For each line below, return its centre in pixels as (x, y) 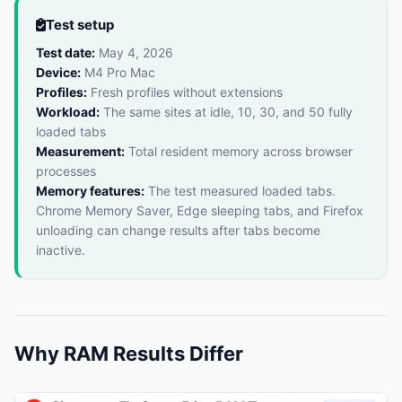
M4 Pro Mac (118, 72)
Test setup (80, 25)
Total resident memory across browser (239, 151)
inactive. (61, 250)
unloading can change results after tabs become (178, 230)
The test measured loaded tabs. (240, 191)
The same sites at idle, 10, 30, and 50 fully (226, 112)
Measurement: (80, 151)
